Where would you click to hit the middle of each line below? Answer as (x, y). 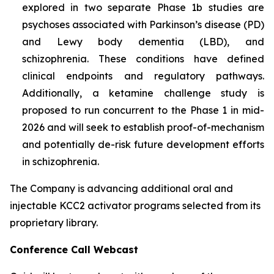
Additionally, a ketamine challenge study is (143, 93)
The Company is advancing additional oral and (121, 188)
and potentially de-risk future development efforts (143, 144)
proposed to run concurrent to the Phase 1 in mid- (143, 110)
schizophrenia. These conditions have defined (143, 58)
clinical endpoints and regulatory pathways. (143, 76)
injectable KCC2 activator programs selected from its (135, 205)
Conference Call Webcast (74, 249)
